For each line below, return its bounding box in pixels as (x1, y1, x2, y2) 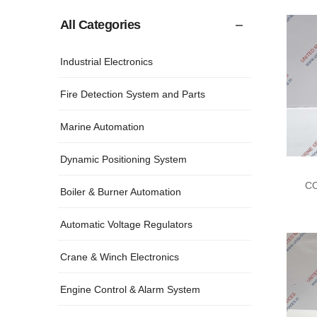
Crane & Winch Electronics (60, 250, 179, 263)
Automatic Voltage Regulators (60, 218, 192, 230)
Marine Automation (60, 120, 144, 132)
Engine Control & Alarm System (60, 283, 200, 295)
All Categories (60, 18, 141, 33)
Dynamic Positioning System (60, 153, 187, 165)
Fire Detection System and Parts (60, 88, 205, 100)
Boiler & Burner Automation (60, 185, 181, 197)
